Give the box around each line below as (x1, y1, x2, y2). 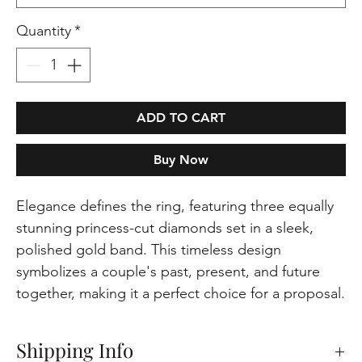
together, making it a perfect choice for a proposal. (16, 284, 346, 303)
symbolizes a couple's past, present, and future (16, 263, 321, 281)
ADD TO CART (137, 110, 225, 126)
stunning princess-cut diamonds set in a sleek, (16, 219, 314, 238)
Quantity (16, 22, 72, 40)
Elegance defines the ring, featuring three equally (16, 197, 335, 216)
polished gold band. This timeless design (16, 241, 282, 259)
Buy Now (154, 152, 208, 168)
